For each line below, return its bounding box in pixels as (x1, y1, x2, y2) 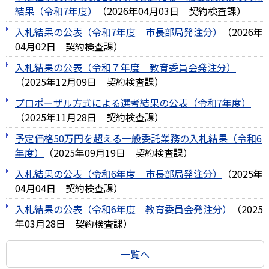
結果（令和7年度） (15, 4, 97, 18)
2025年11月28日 (25, 110, 97, 124)
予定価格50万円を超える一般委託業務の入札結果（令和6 (15, 131, 262, 145)
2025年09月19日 (53, 145, 125, 160)
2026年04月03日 (107, 4, 179, 18)
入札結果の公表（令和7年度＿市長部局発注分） (15, 25, 222, 39)
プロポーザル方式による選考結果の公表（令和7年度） (15, 95, 251, 110)
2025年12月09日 (25, 74, 97, 89)
